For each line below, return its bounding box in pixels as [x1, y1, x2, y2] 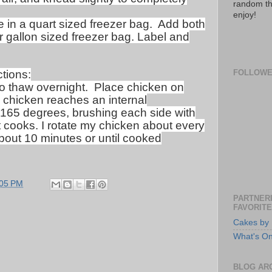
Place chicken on [94, 81, 184, 93]
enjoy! [233, 10, 256, 20]
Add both [158, 18, 205, 30]
